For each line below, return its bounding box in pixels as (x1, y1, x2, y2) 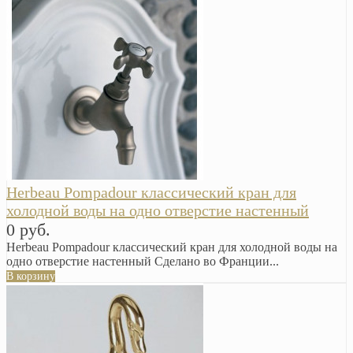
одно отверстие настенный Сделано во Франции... (6, 254, 279, 268)
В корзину (6, 269, 55, 282)
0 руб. (6, 219, 50, 240)
